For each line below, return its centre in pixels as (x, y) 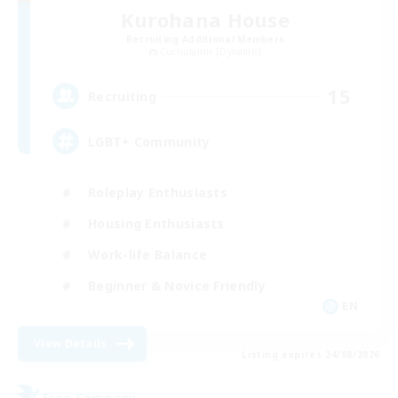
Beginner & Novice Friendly (177, 285)
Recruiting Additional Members (205, 40)
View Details (71, 344)
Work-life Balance (148, 254)
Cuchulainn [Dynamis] (211, 52)
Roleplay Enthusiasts (158, 192)
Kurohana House (205, 20)
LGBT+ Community (149, 141)
